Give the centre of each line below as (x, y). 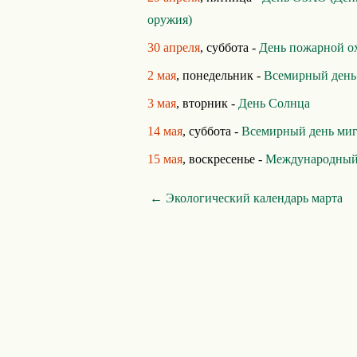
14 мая (165, 131)
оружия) (170, 20)
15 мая (165, 159)
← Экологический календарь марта (246, 198)
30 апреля (174, 47)
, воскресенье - (224, 159)
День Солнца (274, 103)
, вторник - (207, 103)
